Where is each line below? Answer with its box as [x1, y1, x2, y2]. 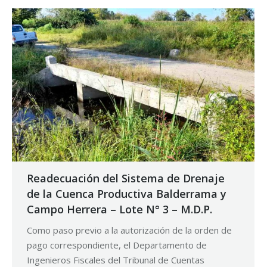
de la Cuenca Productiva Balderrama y [27, 187, 226, 201]
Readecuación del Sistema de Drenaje [27, 171, 225, 186]
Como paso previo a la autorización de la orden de [27, 224, 232, 237]
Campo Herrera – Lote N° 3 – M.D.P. [27, 202, 212, 217]
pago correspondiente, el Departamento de [27, 239, 207, 252]
